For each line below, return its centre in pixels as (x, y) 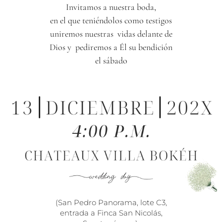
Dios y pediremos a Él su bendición (111, 47)
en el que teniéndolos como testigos (111, 20)
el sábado (111, 60)
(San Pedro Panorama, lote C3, (111, 202)
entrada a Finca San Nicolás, (111, 213)
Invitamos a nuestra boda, (111, 7)
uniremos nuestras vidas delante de (111, 33)
